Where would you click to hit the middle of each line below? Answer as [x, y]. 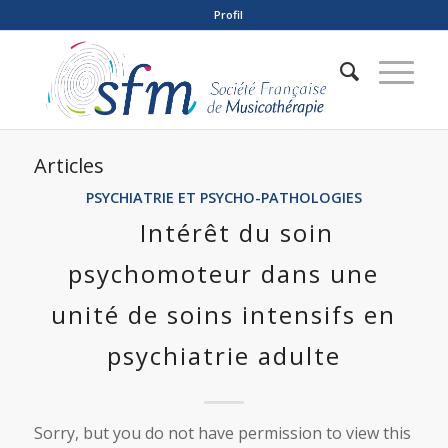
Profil [229, 14]
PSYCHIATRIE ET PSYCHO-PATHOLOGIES [223, 197]
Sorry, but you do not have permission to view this [222, 433]
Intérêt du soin [237, 232]
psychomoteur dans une [224, 273]
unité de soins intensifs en [224, 314]
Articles [68, 165]
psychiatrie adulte [223, 355]
